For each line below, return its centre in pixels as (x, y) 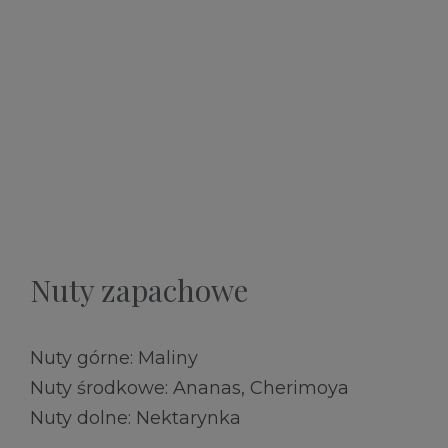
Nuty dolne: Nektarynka (135, 418)
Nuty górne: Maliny (114, 358)
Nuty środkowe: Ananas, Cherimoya (189, 388)
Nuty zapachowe (139, 290)
